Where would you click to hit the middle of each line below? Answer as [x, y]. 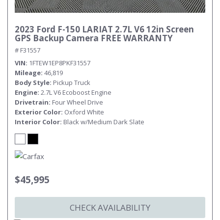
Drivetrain [32, 102]
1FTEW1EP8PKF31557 [60, 63]
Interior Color [37, 122]
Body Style [32, 82]
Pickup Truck [72, 82]
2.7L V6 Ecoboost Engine [76, 92]
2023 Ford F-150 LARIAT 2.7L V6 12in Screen [104, 29]
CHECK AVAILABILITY [110, 207]
